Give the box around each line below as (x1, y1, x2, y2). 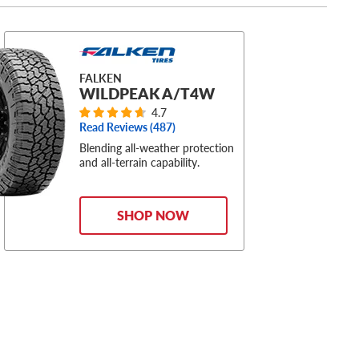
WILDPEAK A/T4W (79, 83, 215, 104)
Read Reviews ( (79, 119, 153, 135)
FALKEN (79, 71, 122, 86)
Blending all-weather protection (79, 139, 234, 156)
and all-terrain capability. (79, 154, 200, 171)
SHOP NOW (117, 206, 190, 225)
